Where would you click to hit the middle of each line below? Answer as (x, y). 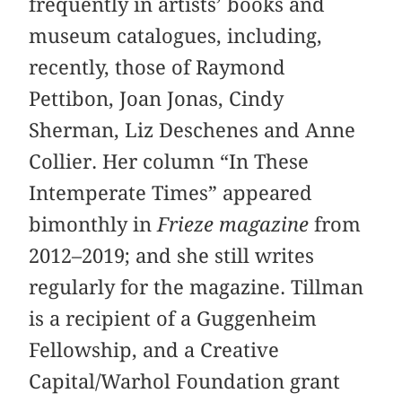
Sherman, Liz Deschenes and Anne (192, 131)
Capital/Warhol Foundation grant (185, 382)
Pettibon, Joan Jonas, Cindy (157, 99)
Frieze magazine (233, 225)
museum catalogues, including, (176, 36)
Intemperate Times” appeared (171, 193)
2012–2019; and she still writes (172, 256)
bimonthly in (93, 225)
